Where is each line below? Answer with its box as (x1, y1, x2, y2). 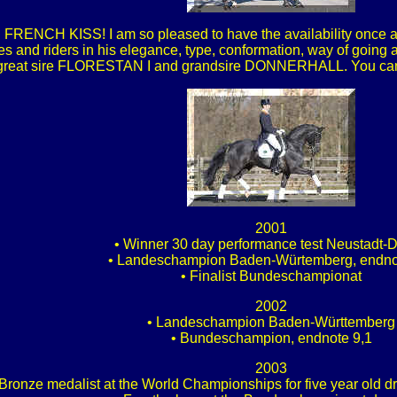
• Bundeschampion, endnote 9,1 (170, 331, 372, 346)
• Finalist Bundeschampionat (181, 269, 362, 284)
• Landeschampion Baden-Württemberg (147, 315, 395, 330)
